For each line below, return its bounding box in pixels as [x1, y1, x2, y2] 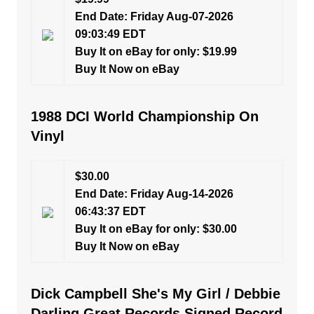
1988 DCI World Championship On [30, 109, 259, 124]
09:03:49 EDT [74, 28, 146, 40]
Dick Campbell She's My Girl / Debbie [30, 286, 280, 301]
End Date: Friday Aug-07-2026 [74, 11, 233, 22]
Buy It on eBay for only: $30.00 [74, 223, 237, 235]
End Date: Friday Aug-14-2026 [74, 188, 233, 200]
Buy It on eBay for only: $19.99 [74, 46, 237, 57]
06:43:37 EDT [74, 205, 146, 217]
